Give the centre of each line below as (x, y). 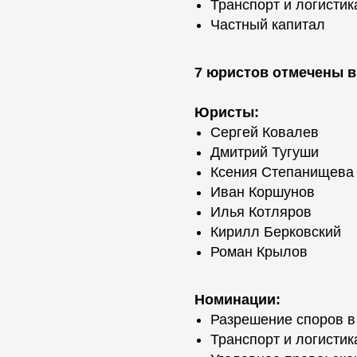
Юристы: (227, 112)
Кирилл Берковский (276, 232)
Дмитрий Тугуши (265, 152)
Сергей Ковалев (265, 132)
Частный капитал (268, 25)
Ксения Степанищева (282, 172)
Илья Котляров (261, 212)
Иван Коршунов (263, 192)
